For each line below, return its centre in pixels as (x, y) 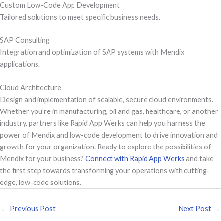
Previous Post (32, 208)
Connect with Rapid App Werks (135, 158)
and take (199, 158)
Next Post (195, 208)
